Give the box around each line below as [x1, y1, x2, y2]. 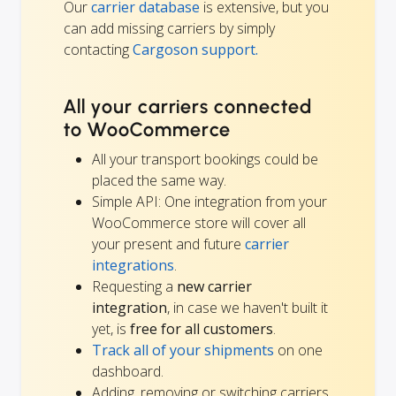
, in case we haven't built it [167, 298, 328, 318]
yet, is [92, 319, 130, 339]
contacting [64, 40, 133, 60]
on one [274, 340, 323, 361]
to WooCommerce [64, 118, 232, 142]
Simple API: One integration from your [92, 192, 327, 212]
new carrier [177, 277, 252, 297]
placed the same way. [92, 171, 226, 191]
